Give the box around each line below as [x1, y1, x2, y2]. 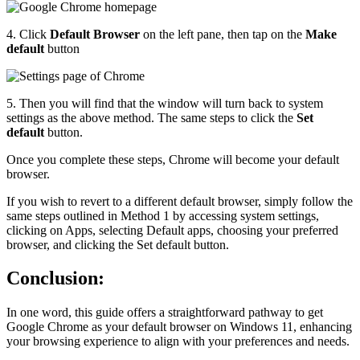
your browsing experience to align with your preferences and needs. [6, 334, 350, 349]
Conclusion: [6, 268, 104, 289]
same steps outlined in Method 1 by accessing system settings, [6, 208, 319, 223]
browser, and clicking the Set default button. [6, 237, 229, 252]
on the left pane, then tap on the [143, 27, 305, 41]
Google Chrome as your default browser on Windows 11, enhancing [6, 320, 352, 334]
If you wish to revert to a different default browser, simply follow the [6, 194, 353, 208]
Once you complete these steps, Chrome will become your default [6, 152, 339, 166]
